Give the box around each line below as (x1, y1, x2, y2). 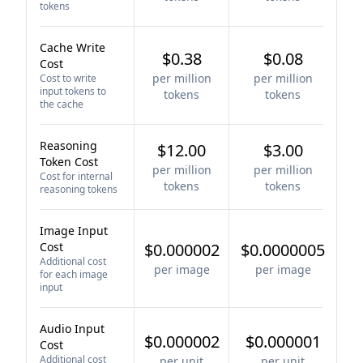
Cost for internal (40, 169, 113, 183)
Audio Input (40, 321, 105, 336)
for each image (40, 267, 108, 281)
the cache (40, 97, 83, 111)
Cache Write (40, 40, 105, 55)
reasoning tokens (40, 182, 117, 196)
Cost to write (40, 71, 96, 85)
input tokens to (40, 84, 106, 98)
